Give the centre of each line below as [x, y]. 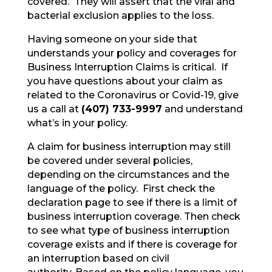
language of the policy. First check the [121, 189]
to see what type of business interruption [128, 231]
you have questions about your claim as [125, 81]
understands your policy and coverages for [132, 53]
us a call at [54, 109]
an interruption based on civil [98, 259]
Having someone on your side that [112, 39]
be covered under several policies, [110, 161]
